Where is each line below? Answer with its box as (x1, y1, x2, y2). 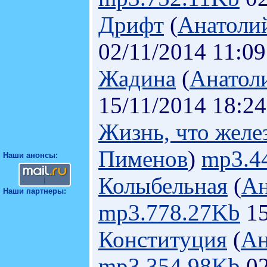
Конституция (98, 226, 227, 252)
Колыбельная (98, 173, 228, 198)
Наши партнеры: (3, 187, 66, 195)
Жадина (98, 66, 176, 91)
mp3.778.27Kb (98, 200, 240, 225)
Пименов (98, 146, 188, 172)
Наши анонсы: (3, 151, 58, 160)
